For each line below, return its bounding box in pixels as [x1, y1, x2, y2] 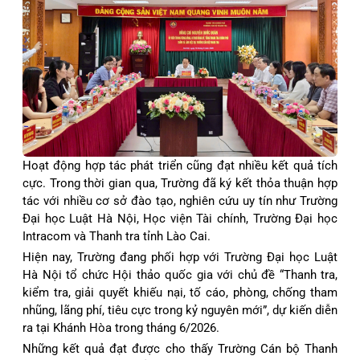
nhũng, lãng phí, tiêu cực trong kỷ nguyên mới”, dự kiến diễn [22, 302, 337, 317]
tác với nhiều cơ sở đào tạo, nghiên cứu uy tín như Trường [22, 193, 337, 208]
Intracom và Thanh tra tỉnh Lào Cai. [22, 228, 211, 243]
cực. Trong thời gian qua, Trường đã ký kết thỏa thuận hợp [22, 175, 337, 190]
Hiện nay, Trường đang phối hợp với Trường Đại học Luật [22, 249, 337, 264]
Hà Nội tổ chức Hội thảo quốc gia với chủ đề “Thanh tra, [22, 267, 337, 282]
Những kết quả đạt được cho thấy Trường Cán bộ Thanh [22, 341, 337, 356]
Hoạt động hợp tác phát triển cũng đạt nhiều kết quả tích [22, 157, 337, 173]
